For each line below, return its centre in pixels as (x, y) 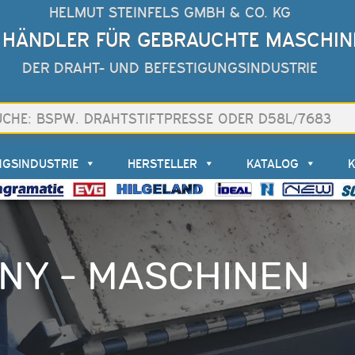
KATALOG (272, 164)
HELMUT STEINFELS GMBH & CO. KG (170, 12)
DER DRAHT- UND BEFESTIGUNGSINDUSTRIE (170, 68)
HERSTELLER (162, 164)
